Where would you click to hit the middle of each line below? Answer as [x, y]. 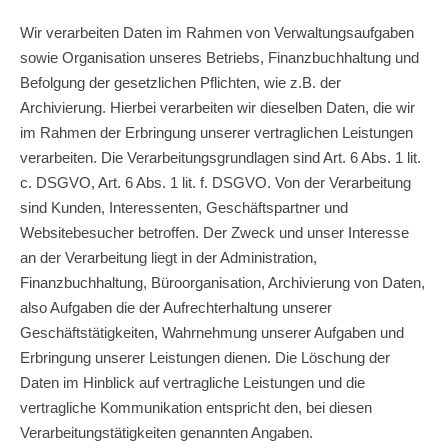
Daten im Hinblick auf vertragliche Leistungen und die [192, 382]
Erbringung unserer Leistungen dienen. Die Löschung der [205, 357]
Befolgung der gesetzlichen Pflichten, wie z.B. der [180, 82]
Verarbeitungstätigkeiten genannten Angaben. [166, 432]
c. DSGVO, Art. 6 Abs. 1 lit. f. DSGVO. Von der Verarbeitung [215, 182]
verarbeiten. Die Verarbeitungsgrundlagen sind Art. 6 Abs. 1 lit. [220, 157]
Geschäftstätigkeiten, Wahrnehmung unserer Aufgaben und [212, 332]
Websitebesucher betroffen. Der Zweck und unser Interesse [214, 232]
